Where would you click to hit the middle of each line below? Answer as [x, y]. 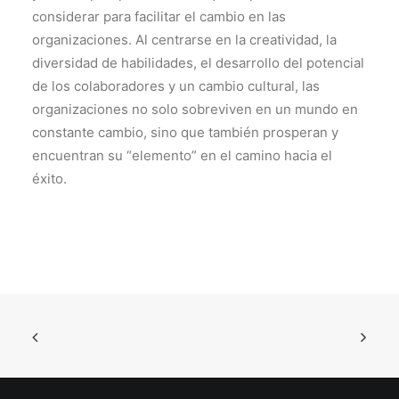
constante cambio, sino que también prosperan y [185, 132]
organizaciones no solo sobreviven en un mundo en [195, 109]
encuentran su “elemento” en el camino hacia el [182, 155]
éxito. [49, 179]
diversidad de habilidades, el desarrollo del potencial [198, 63]
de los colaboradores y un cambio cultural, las [176, 86]
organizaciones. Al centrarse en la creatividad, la [184, 40]
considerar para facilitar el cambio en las [159, 16]
